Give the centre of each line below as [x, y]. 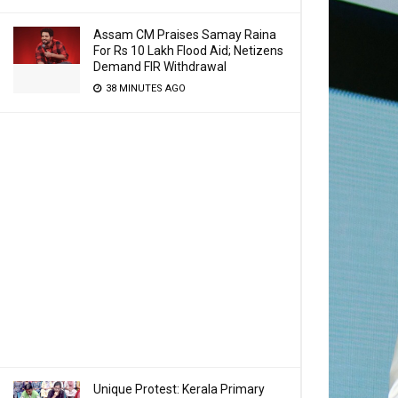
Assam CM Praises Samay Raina [185, 35]
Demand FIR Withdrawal [160, 67]
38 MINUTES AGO [144, 88]
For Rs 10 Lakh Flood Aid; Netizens [188, 51]
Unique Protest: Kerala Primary [179, 389]
